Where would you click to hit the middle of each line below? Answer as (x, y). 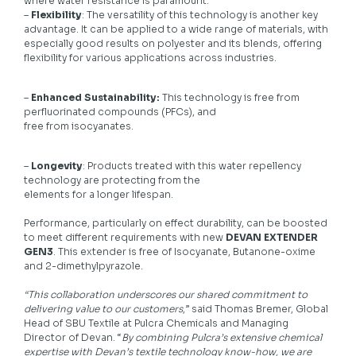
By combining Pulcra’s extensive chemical (222, 338)
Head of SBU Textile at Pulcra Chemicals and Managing (156, 323)
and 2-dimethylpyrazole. (83, 266)
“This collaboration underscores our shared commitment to (166, 295)
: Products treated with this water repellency (192, 166)
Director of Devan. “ (73, 338)
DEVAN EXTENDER (272, 238)
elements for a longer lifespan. (99, 195)
